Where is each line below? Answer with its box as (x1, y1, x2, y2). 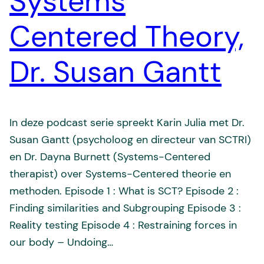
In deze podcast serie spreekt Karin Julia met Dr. (9, 115, 245, 130)
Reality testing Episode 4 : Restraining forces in (9, 217, 237, 232)
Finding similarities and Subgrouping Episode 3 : (9, 200, 241, 215)
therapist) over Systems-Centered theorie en (9, 166, 231, 181)
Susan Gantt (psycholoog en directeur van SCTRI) (9, 132, 251, 147)
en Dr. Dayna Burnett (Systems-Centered (9, 149, 210, 164)
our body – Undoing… (9, 235, 113, 249)
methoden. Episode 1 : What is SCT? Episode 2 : (9, 183, 239, 198)
